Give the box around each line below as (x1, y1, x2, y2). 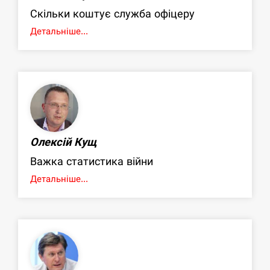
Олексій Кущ (30, 136, 97, 149)
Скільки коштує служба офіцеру (30, 7, 195, 20)
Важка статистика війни (30, 155, 153, 168)
